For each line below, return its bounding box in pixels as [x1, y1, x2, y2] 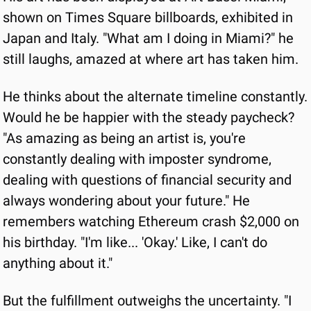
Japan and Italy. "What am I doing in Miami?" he [3, 30, 294, 47]
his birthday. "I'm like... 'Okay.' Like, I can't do [3, 234, 267, 251]
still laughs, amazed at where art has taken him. [3, 51, 299, 67]
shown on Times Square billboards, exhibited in [3, 9, 293, 26]
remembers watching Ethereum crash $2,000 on [3, 213, 299, 230]
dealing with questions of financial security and [3, 171, 292, 188]
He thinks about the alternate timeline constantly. [3, 88, 308, 105]
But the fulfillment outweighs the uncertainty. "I [3, 292, 292, 309]
